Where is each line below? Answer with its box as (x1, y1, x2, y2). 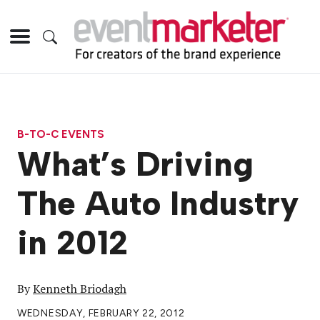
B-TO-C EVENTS (17, 127, 104, 141)
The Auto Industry (17, 184, 299, 224)
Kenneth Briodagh (33, 281, 126, 297)
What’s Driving (17, 144, 254, 185)
